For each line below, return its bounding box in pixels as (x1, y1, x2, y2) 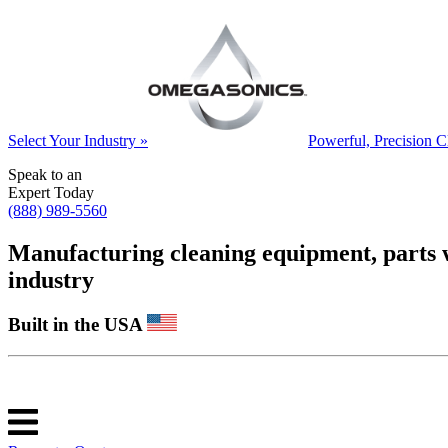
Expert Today (8, 184, 94, 201)
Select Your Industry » (8, 132, 148, 149)
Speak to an (8, 166, 82, 183)
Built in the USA (8, 313, 147, 335)
